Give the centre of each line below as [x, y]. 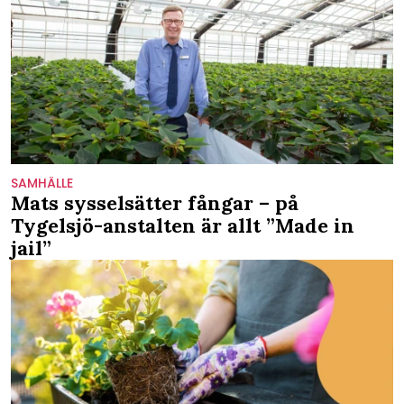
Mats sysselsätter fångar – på [155, 202]
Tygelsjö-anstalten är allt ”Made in [183, 225]
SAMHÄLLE [42, 183]
